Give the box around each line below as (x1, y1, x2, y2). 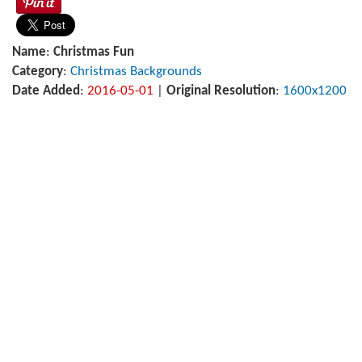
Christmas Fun (53, 45, 134, 59)
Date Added (12, 84, 80, 98)
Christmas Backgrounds (70, 65, 202, 78)
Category (12, 65, 63, 78)
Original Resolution (166, 84, 276, 98)
